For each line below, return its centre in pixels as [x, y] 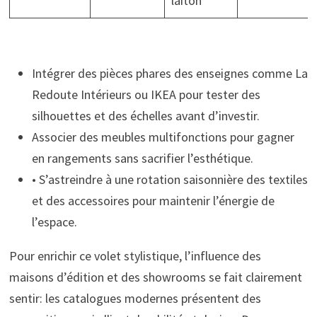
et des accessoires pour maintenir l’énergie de [153, 200]
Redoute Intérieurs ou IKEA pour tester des [146, 94]
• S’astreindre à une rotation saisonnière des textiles [169, 179]
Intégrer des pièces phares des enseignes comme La [169, 73]
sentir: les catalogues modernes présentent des [135, 298]
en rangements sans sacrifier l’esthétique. [142, 158]
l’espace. [54, 221]
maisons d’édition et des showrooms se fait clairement [155, 277]
